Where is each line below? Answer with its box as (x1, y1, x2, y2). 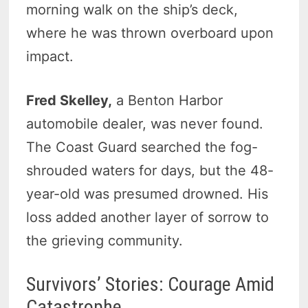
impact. (26, 48, 74, 65)
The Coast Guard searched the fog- (26, 139, 258, 156)
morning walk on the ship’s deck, (26, 1, 239, 19)
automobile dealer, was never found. (26, 115, 264, 133)
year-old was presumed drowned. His (26, 186, 269, 203)
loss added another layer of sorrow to (26, 209, 269, 226)
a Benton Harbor (112, 92, 223, 109)
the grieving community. (26, 232, 184, 250)
